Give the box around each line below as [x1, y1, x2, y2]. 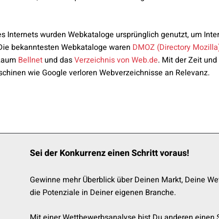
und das [43, 54, 74, 66]
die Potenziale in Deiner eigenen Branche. [30, 186, 176, 198]
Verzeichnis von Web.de [74, 54, 158, 66]
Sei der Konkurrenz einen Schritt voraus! [30, 146, 189, 160]
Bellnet [18, 54, 43, 66]
